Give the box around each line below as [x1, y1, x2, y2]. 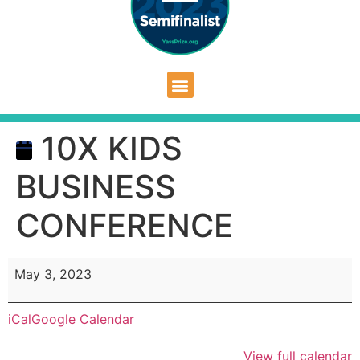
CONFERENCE [16, 206, 233, 246]
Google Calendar [31, 310, 134, 327]
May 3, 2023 [14, 266, 92, 283]
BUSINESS [16, 167, 176, 207]
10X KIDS [32, 129, 182, 169]
